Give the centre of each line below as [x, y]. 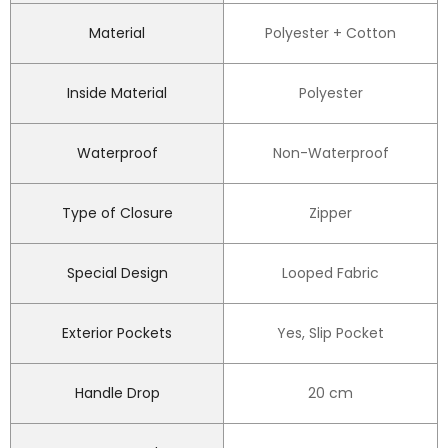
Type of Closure [117, 212]
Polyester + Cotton [330, 32]
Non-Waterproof [330, 152]
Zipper [330, 212]
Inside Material [117, 92]
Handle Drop [117, 392]
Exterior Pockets [117, 332]
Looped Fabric [330, 272]
